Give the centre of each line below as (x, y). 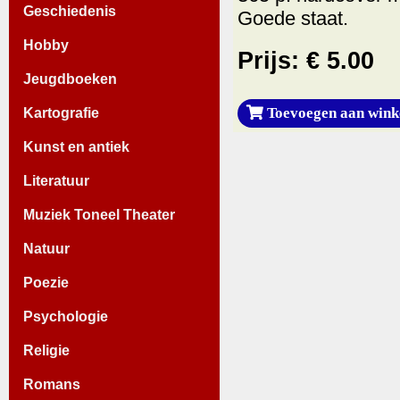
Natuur (46, 248)
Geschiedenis (70, 11)
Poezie (46, 282)
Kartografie (61, 112)
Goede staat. (293, 19)
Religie (46, 350)
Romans (52, 384)
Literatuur (56, 180)
